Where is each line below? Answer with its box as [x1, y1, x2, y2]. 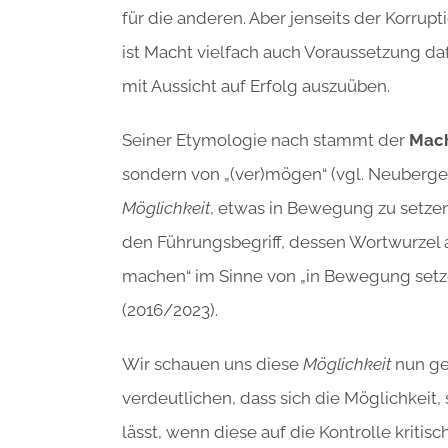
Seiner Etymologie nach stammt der [122, 129, 409, 150]
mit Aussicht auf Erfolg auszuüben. [122, 75, 390, 96]
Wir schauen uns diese [122, 353, 303, 374]
